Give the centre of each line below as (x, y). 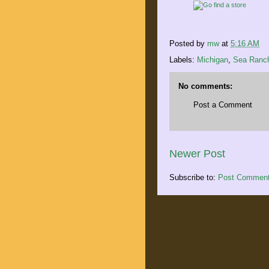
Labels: (183, 59)
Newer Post (197, 154)
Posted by (188, 43)
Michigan (213, 59)
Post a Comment (223, 104)
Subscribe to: (194, 178)
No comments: (205, 86)
